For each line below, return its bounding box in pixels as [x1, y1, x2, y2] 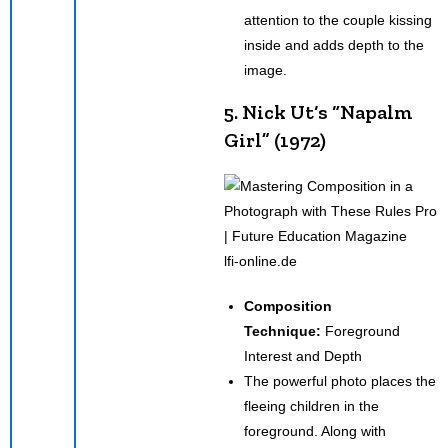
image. [244, 61, 287, 78]
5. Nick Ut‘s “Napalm [224, 99, 413, 124]
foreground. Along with [244, 422, 386, 439]
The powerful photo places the [244, 372, 436, 389]
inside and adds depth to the [244, 36, 424, 53]
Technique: [244, 322, 321, 339]
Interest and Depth [244, 347, 362, 364]
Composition [244, 297, 332, 314]
